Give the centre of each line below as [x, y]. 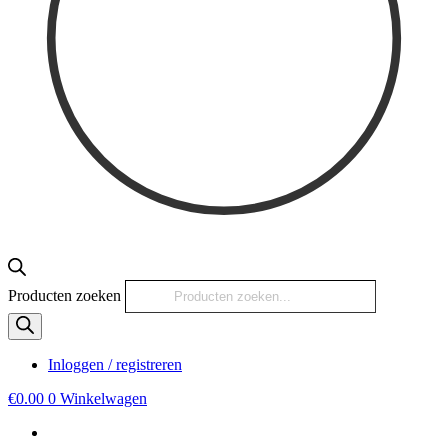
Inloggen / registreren [115, 364]
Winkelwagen [103, 398]
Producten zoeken [64, 295]
